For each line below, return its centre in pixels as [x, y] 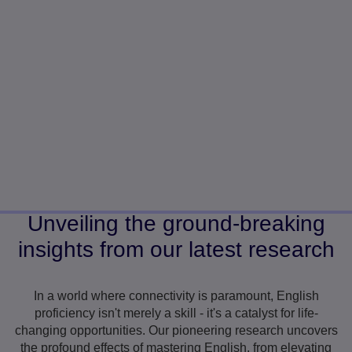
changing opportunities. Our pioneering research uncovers [176, 330]
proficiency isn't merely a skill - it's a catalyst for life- [176, 313]
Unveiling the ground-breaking [176, 223]
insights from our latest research [176, 249]
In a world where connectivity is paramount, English [176, 295]
